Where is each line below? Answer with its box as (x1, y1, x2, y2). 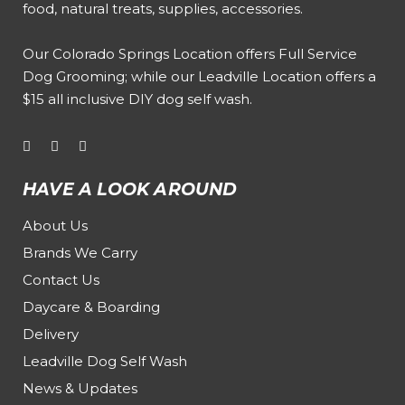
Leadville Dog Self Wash (23, 353, 187, 370)
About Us (23, 217, 88, 234)
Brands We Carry (23, 244, 137, 261)
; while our (125, 68, 198, 85)
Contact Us (23, 271, 99, 288)
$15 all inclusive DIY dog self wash (23, 90, 250, 108)
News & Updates (23, 380, 137, 397)
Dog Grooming (23, 68, 125, 85)
